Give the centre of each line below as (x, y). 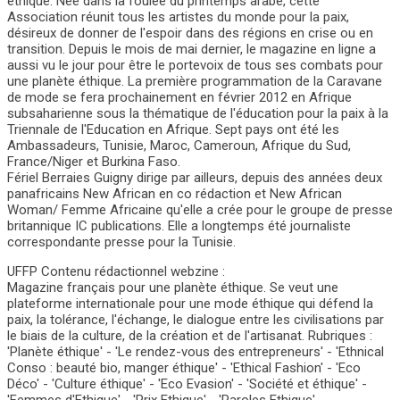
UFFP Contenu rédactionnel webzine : (116, 272)
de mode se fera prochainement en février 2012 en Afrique (179, 98)
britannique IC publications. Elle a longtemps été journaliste (179, 226)
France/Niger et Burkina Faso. (94, 162)
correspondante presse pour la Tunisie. (121, 242)
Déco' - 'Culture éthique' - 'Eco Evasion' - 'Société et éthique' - (187, 384)
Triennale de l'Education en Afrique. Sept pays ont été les (173, 130)
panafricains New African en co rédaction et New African (175, 194)
